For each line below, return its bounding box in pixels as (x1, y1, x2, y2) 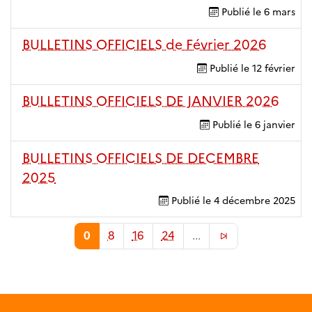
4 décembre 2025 (214, 194, 295, 208)
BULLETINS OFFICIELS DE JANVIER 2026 (22, 93, 279, 110)
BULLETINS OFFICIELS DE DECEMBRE (22, 149, 259, 166)
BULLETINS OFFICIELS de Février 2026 (22, 36, 267, 54)
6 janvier (255, 118, 295, 132)
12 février (252, 61, 295, 75)
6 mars (264, 5, 295, 18)
